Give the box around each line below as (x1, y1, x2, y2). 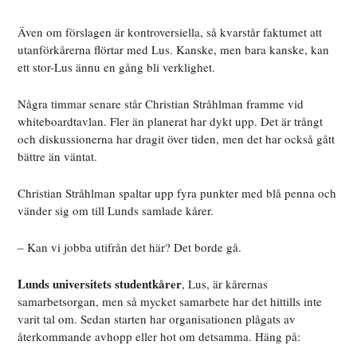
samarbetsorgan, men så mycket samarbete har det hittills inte (18, 293, 323, 310)
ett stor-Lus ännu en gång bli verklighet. (18, 59, 216, 76)
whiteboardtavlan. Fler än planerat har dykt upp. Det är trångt (18, 113, 324, 130)
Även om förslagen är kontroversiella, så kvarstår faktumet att (18, 24, 323, 41)
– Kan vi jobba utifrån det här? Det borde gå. (18, 239, 242, 256)
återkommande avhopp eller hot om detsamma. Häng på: (18, 328, 301, 345)
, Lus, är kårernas (182, 276, 269, 292)
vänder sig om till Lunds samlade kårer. (18, 202, 214, 219)
